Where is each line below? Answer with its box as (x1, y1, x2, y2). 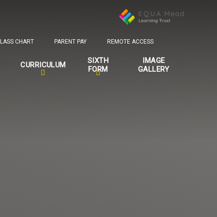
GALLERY (138, 65, 170, 74)
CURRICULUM (20, 61, 66, 70)
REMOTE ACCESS (107, 38, 154, 46)
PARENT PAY (54, 38, 87, 46)
